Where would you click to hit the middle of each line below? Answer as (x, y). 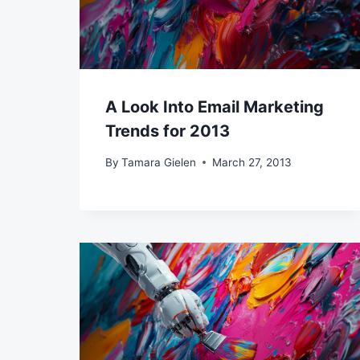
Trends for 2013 (168, 131)
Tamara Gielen (159, 162)
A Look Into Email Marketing (215, 107)
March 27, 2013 (252, 162)
